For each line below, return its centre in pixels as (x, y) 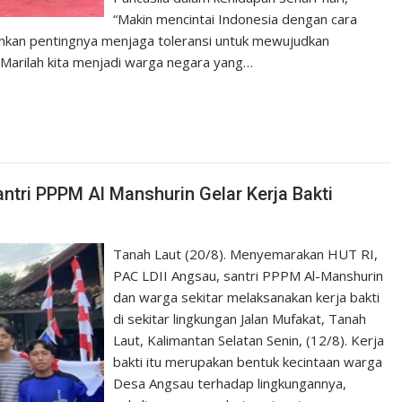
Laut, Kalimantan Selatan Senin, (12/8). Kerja (249, 340)
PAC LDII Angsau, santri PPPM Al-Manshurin (249, 275)
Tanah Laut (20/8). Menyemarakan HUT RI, (246, 253)
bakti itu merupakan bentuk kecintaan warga (248, 361)
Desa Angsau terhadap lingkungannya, (230, 383)
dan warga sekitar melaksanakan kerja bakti (247, 297)
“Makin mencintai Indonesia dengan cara (236, 19)
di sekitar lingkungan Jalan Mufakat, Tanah (240, 318)
